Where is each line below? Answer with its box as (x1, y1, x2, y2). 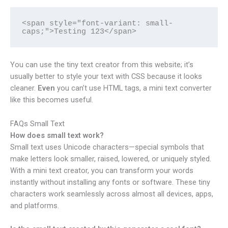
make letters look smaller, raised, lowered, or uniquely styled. (10, 154, 211, 163)
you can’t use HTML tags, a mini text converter (55, 83, 212, 93)
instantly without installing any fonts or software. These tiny (10, 177, 210, 187)
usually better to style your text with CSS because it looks (10, 72, 202, 81)
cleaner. (10, 83, 38, 93)
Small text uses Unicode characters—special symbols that (10, 142, 204, 152)
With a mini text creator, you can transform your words (10, 165, 193, 175)
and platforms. (10, 201, 59, 210)
